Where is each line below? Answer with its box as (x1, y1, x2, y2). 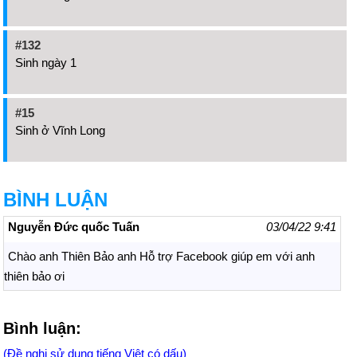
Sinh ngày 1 (15, 55, 76, 69)
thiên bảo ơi (4, 269, 65, 283)
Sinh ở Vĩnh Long (15, 123, 105, 137)
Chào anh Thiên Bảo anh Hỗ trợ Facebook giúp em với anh (8, 249, 315, 263)
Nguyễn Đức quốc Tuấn (8, 219, 139, 233)
